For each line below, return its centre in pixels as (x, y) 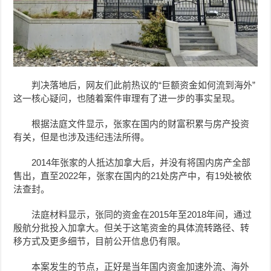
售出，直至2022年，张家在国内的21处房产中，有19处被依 (133, 175)
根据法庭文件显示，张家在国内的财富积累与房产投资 (141, 123)
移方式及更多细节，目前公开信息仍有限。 (100, 241)
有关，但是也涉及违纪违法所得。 (82, 137)
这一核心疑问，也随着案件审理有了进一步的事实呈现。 (127, 98)
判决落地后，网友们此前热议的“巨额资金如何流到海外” (144, 85)
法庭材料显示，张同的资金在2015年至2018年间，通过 (142, 214)
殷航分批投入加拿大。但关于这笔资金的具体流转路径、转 (132, 227)
